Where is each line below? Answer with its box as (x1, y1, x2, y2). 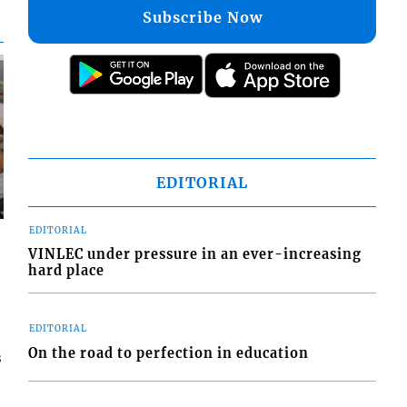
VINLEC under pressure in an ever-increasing (28, 246, 362, 263)
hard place (28, 263, 105, 280)
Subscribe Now (142, 7, 263, 26)
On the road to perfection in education (28, 344, 310, 362)
